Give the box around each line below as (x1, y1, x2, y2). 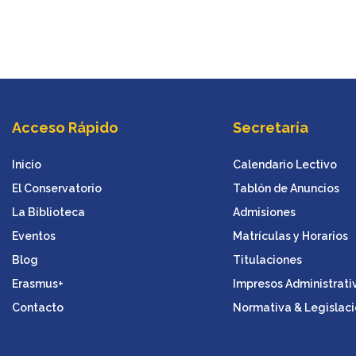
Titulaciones (232, 253, 302, 266)
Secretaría (232, 118, 308, 136)
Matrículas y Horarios (232, 229, 348, 242)
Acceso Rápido (12, 118, 119, 136)
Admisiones (232, 205, 296, 219)
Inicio (12, 157, 42, 171)
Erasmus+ (12, 277, 64, 290)
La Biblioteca (12, 205, 86, 219)
